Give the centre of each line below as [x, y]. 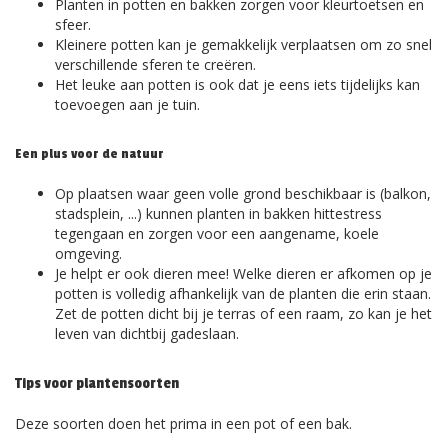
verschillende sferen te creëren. [155, 64]
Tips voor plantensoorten [97, 383]
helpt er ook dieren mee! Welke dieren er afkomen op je [251, 273]
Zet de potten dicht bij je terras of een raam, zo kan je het [243, 313]
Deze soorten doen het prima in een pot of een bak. [183, 423]
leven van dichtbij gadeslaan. [147, 333]
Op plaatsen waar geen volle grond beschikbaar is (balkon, [243, 193]
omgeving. [88, 253]
